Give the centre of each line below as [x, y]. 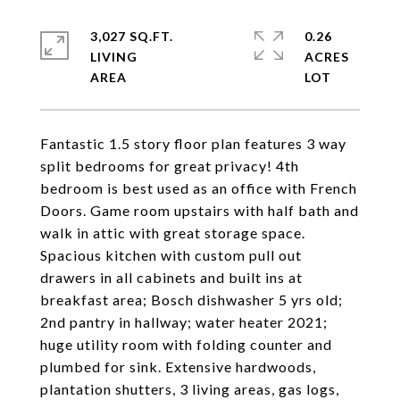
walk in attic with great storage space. [173, 233]
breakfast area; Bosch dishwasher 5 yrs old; [192, 300]
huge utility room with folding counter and [186, 344]
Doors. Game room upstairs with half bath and [200, 210]
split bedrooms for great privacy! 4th [170, 166]
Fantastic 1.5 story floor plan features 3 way [193, 143]
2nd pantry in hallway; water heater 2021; [184, 322]
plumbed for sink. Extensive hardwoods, [178, 367]
